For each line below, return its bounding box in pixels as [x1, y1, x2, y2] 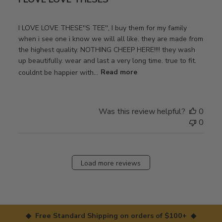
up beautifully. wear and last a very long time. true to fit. [18, 55, 196, 65]
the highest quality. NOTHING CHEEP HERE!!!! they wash [18, 45, 195, 55]
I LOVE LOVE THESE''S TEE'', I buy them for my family [18, 23, 187, 33]
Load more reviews [81, 159, 141, 168]
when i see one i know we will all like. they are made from [18, 34, 203, 44]
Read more [100, 67, 137, 77]
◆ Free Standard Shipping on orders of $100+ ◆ [26, 211, 196, 221]
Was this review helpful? [99, 106, 186, 117]
